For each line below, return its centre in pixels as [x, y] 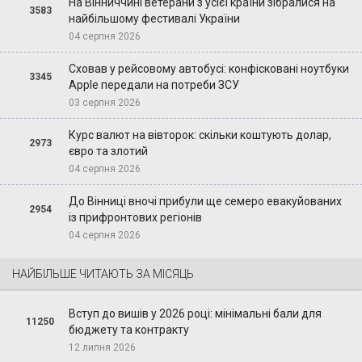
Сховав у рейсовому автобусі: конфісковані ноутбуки [208, 68]
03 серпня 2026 [104, 102]
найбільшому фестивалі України [154, 18]
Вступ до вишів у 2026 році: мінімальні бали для [195, 313]
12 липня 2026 [102, 347]
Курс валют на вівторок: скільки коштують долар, [200, 135]
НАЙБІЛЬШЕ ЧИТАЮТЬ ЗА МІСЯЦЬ [103, 274]
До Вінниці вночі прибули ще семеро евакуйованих [205, 201]
